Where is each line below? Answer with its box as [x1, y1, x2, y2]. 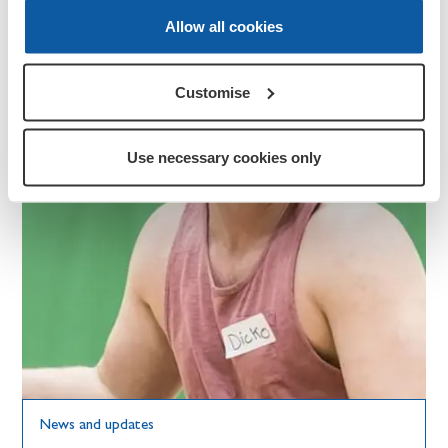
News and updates [40, 414, 155, 433]
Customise [175, 83, 251, 100]
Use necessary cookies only [127, 148, 321, 166]
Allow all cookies [165, 17, 283, 35]
